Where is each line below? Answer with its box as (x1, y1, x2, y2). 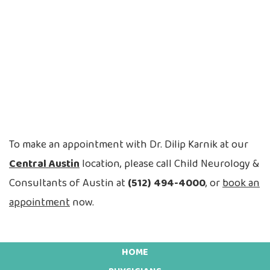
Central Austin (9, 155, 80, 173)
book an (222, 175, 260, 192)
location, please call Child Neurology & (80, 155, 259, 173)
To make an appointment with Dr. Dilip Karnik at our (9, 136, 248, 154)
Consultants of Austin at (9, 175, 128, 192)
